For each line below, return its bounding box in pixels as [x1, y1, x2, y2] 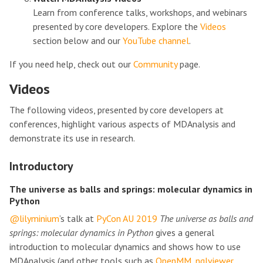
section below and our [33, 35, 123, 46]
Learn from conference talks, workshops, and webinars [33, 6, 247, 18]
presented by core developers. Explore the [33, 21, 200, 32]
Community [133, 58, 177, 70]
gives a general [153, 227, 214, 238]
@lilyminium [9, 213, 59, 224]
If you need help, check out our [9, 58, 133, 70]
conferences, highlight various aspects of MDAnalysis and [9, 118, 235, 130]
